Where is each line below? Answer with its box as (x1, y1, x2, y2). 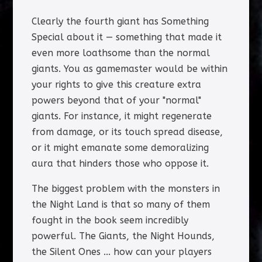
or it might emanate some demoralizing (31, 142, 209, 154)
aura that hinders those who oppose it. (31, 158, 209, 170)
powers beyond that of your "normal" (31, 95, 201, 106)
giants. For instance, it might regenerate (31, 111, 212, 122)
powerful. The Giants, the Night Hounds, (31, 230, 215, 242)
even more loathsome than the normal (31, 47, 210, 59)
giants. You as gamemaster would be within (31, 63, 227, 75)
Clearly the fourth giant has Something (31, 16, 209, 27)
